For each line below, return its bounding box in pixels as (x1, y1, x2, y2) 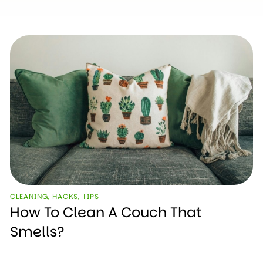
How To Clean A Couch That (10, 202, 202, 222)
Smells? (10, 221, 65, 241)
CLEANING (10, 191, 49, 201)
